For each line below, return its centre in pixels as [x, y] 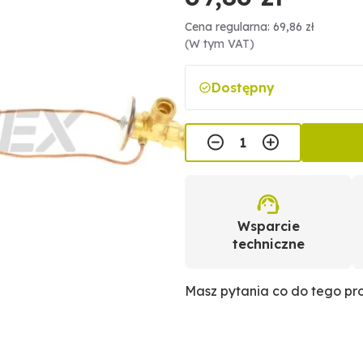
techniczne [268, 244]
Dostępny [243, 88]
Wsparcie [268, 226]
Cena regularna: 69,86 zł [250, 27]
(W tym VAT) [220, 44]
